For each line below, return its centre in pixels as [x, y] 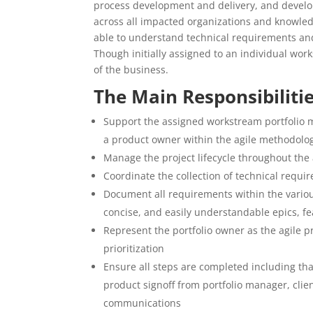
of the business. [131, 70]
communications [143, 303]
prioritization [134, 248]
